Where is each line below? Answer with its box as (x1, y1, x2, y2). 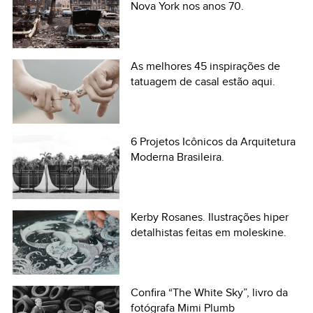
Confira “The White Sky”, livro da (131, 286, 289, 300)
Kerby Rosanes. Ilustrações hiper (131, 210, 289, 224)
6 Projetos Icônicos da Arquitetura (131, 135, 296, 149)
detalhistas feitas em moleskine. (131, 226, 287, 240)
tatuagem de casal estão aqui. (131, 75, 276, 89)
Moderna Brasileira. (131, 150, 225, 164)
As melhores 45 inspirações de (131, 59, 281, 73)
